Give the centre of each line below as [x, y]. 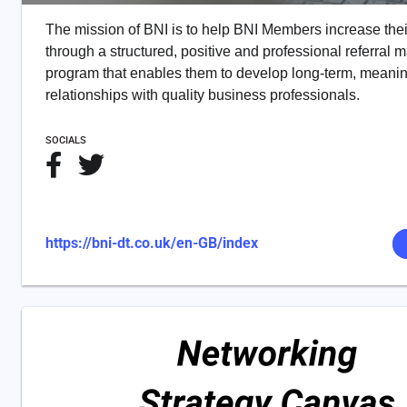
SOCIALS [66, 140]
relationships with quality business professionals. [203, 95]
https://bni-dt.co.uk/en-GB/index [152, 243]
